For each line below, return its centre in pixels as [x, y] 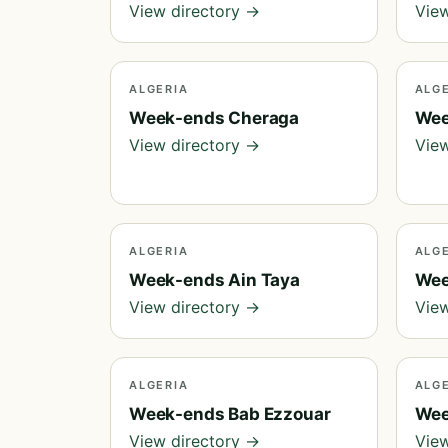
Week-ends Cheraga [214, 118]
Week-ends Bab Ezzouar [230, 414]
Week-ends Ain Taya [214, 280]
